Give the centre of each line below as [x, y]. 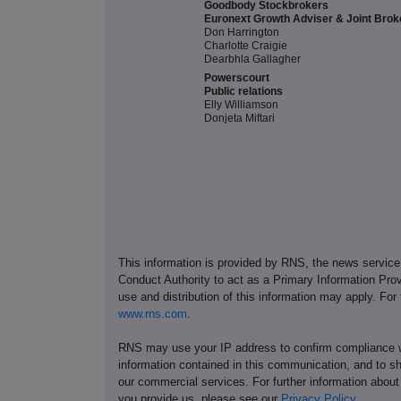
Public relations [243, 92]
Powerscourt [237, 78]
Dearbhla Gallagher [252, 60]
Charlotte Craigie [246, 46]
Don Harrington [242, 33]
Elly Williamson [241, 105]
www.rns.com [153, 314]
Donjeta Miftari [239, 119]
